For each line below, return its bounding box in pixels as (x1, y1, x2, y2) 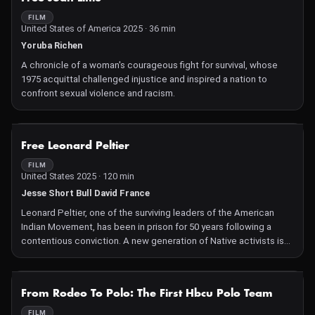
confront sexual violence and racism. (21, 88, 175, 98)
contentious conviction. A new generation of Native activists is (21, 236, 284, 246)
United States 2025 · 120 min (21, 171, 134, 181)
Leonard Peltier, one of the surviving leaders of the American (21, 207, 274, 218)
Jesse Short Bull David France (21, 188, 150, 198)
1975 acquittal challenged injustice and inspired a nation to (21, 74, 267, 84)
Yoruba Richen (21, 40, 82, 51)
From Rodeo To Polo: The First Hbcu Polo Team (21, 288, 273, 299)
